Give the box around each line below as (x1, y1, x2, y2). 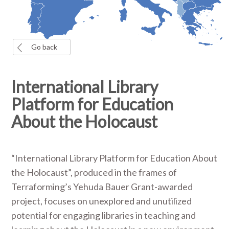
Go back (31, 42, 57, 51)
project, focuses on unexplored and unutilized (11, 195, 192, 207)
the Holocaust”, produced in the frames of (11, 167, 177, 178)
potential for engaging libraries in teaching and (11, 210, 196, 221)
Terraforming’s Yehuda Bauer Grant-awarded (11, 181, 193, 192)
